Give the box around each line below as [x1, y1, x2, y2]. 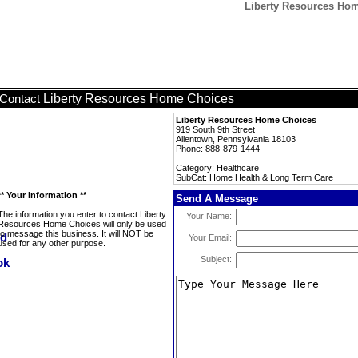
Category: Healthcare [176, 163, 259, 173]
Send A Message [176, 193, 258, 205]
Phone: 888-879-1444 [176, 144, 260, 153]
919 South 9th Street [176, 125, 255, 134]
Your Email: [189, 233, 232, 242]
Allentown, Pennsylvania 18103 [176, 134, 296, 144]
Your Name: [186, 211, 232, 221]
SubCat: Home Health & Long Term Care [176, 173, 333, 182]
